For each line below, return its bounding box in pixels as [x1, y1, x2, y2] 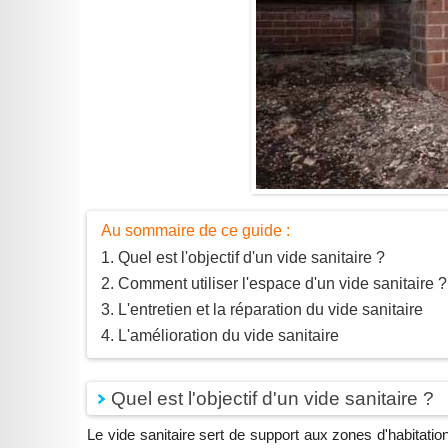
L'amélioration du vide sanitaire [118, 327, 340, 345]
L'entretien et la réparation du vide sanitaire [118, 301, 424, 319]
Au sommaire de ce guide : [101, 222, 291, 240]
